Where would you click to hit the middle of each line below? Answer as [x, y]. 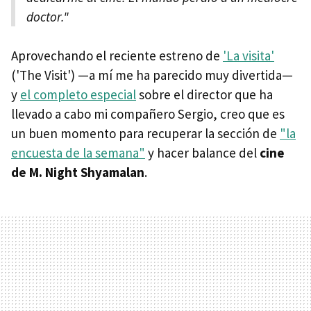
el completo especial [78, 95]
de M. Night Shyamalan [78, 173]
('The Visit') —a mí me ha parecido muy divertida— [152, 75]
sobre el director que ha [204, 95]
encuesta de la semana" [78, 153]
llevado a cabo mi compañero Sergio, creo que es [148, 114]
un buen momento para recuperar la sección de [145, 134]
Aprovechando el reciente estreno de [117, 56]
